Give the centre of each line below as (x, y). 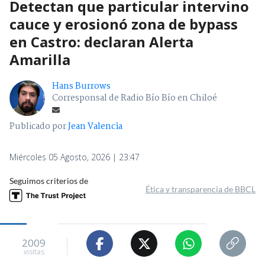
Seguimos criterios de (49, 181)
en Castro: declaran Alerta (101, 42)
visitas (34, 251)
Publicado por (39, 127)
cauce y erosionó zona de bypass (124, 24)
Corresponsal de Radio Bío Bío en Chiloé (135, 98)
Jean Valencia (95, 127)
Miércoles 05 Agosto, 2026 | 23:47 (75, 157)
